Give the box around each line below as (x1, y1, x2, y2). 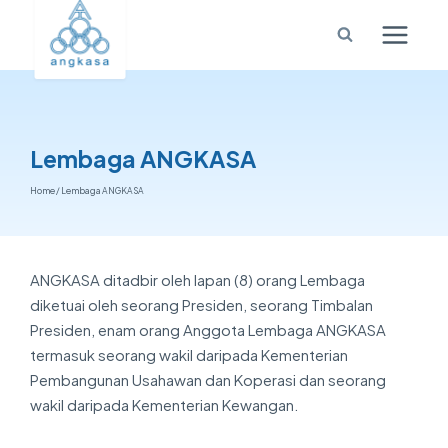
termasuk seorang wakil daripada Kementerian (30, 341, 348, 366)
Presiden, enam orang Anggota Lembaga (30, 316, 316, 341)
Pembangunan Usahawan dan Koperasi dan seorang (30, 366, 386, 391)
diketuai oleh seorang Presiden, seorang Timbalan (30, 291, 373, 316)
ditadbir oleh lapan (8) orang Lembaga (103, 266, 365, 291)
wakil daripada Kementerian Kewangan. (30, 391, 299, 416)
